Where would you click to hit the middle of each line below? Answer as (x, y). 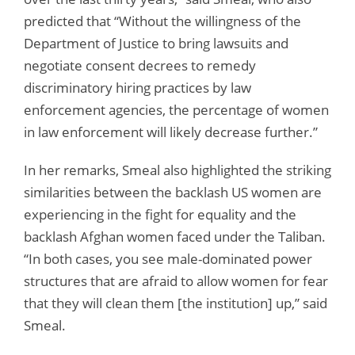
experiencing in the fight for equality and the (160, 214)
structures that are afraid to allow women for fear (176, 281)
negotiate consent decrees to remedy (140, 65)
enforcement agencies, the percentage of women (176, 109)
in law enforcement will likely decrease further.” (171, 132)
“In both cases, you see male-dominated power (168, 258)
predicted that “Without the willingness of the (162, 21)
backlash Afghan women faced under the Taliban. (175, 236)
